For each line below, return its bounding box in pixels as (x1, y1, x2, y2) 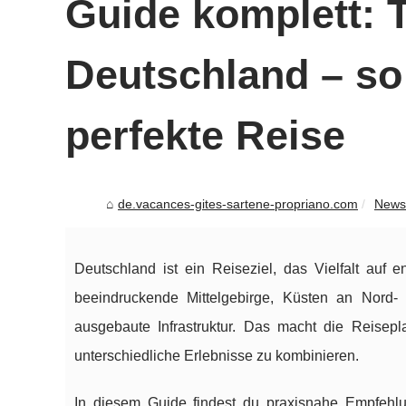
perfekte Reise (65, 112, 345, 158)
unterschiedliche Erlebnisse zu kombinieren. (74, 348, 359, 364)
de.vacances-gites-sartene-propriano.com (118, 197, 358, 211)
